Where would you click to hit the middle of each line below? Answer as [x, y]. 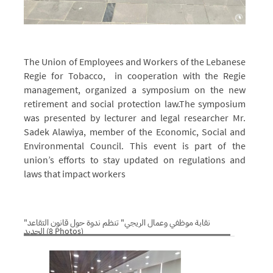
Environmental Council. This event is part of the [135, 145]
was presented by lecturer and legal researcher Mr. [135, 117]
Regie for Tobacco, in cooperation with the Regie [135, 75]
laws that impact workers [76, 173]
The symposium [212, 103]
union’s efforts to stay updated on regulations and [135, 159]
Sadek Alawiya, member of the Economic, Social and [135, 131]
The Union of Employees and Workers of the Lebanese [135, 61]
